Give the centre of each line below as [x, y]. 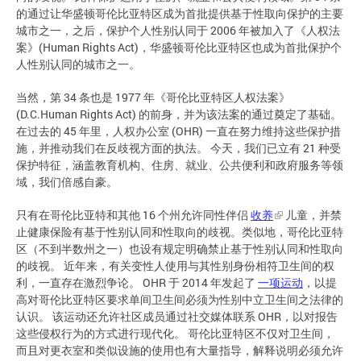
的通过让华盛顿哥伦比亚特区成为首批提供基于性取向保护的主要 [180, 13]
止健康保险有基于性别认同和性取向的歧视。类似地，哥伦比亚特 [180, 231]
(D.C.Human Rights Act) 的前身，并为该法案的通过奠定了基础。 [179, 114]
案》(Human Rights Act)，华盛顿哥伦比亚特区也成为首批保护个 [179, 47]
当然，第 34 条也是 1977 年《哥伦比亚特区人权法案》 [153, 97]
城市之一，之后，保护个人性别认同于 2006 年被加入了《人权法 [178, 30]
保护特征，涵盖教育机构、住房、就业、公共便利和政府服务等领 [180, 164]
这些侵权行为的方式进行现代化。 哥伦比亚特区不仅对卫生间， [175, 333]
